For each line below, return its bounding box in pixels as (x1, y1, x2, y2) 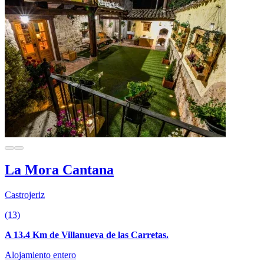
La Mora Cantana (5, 162, 114, 178)
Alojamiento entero (5, 250, 76, 260)
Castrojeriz (5, 190, 45, 200)
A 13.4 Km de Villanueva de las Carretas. (5, 230, 169, 240)
